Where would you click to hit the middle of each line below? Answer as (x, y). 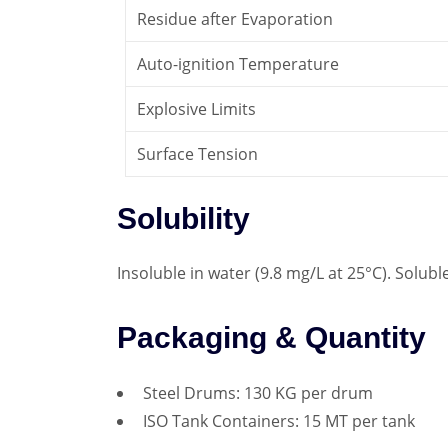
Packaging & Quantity (271, 338)
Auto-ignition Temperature (238, 63)
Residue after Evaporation (235, 18)
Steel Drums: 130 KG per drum (258, 392)
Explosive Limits (197, 108)
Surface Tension (198, 153)
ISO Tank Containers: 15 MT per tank (279, 420)
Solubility (183, 218)
